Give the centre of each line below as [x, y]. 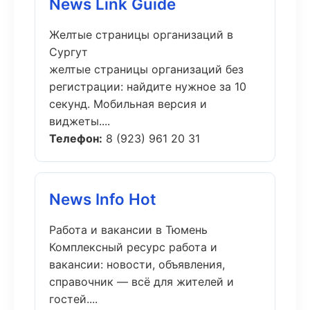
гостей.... [73, 299]
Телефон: [76, 138]
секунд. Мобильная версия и [128, 104]
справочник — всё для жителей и [142, 282]
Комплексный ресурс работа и [133, 247]
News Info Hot [103, 199]
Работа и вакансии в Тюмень [128, 230]
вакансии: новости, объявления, [137, 264]
